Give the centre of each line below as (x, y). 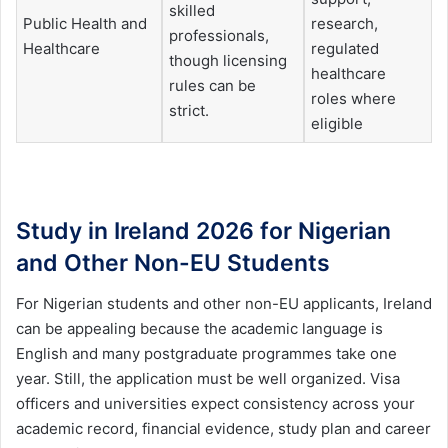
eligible (337, 123)
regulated (345, 48)
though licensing (228, 60)
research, (344, 23)
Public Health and (85, 23)
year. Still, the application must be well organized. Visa (208, 378)
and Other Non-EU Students (173, 263)
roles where (353, 98)
